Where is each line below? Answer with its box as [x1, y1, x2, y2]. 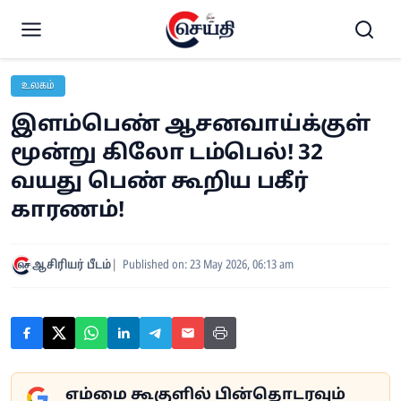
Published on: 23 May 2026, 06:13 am [123, 258, 294, 273]
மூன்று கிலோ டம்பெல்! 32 [11, 141, 323, 167]
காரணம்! [11, 198, 124, 225]
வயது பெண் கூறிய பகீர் [11, 169, 309, 196]
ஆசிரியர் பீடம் [32, 258, 111, 273]
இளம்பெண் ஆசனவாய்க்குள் [11, 112, 371, 139]
